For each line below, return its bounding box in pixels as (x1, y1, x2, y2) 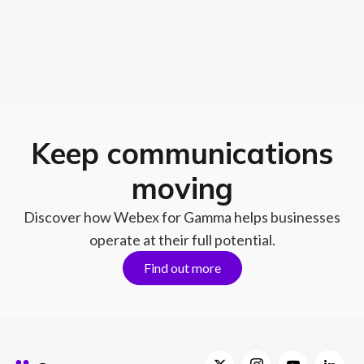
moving (131, 170, 233, 206)
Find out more (143, 260, 221, 275)
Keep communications (31, 135, 333, 171)
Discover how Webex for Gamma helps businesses (24, 208, 340, 226)
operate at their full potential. (89, 231, 275, 249)
